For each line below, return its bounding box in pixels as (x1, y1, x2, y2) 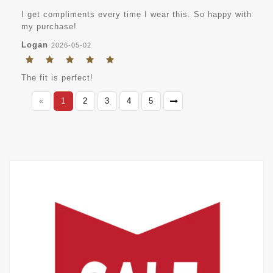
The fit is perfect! (21, 73, 93, 82)
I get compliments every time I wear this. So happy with (21, 9, 252, 19)
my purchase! (21, 21, 77, 31)
